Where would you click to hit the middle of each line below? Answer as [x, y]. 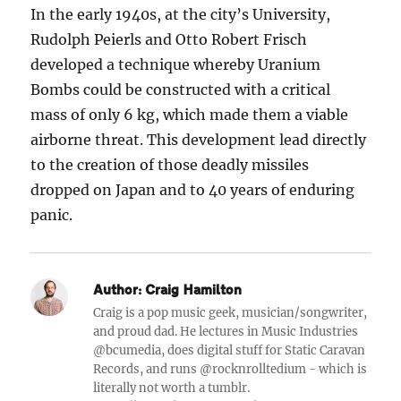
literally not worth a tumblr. [172, 388]
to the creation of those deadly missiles [170, 165]
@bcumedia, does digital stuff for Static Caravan [230, 350]
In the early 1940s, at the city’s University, [181, 14]
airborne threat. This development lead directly [199, 140]
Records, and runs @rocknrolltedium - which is [230, 369]
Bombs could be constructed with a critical [181, 90]
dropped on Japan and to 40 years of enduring [193, 190]
